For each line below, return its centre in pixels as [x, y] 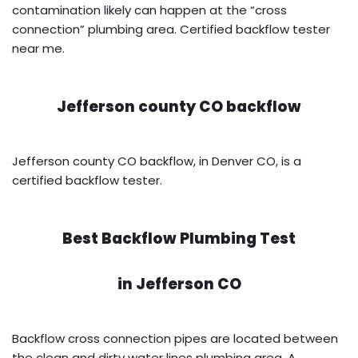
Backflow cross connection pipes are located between [175, 338]
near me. [38, 48]
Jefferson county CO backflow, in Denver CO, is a [157, 161]
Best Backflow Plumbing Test [179, 238]
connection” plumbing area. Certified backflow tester [171, 29]
